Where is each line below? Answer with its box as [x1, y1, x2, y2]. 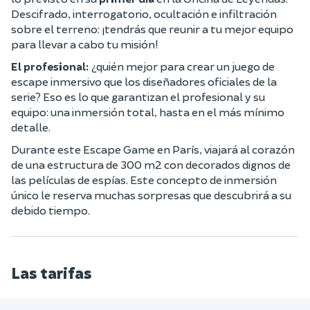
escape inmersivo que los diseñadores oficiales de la [11, 75, 277, 88]
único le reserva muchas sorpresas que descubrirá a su [11, 188, 291, 201]
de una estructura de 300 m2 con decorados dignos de [11, 158, 291, 171]
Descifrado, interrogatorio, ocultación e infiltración [11, 7, 277, 20]
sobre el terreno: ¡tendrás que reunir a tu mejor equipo [11, 22, 293, 35]
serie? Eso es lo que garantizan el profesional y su [11, 90, 265, 103]
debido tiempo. [11, 203, 90, 217]
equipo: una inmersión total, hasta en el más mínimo [11, 105, 284, 118]
